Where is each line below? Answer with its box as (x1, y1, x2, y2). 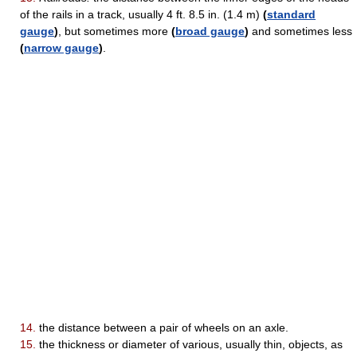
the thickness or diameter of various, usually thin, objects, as (36, 338, 343, 351)
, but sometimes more (58, 25, 171, 37)
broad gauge (175, 25, 245, 37)
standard (267, 8, 316, 21)
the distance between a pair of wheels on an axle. (36, 321, 288, 334)
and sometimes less (249, 25, 352, 37)
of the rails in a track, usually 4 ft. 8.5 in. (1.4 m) (20, 8, 263, 21)
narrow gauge (24, 41, 99, 54)
